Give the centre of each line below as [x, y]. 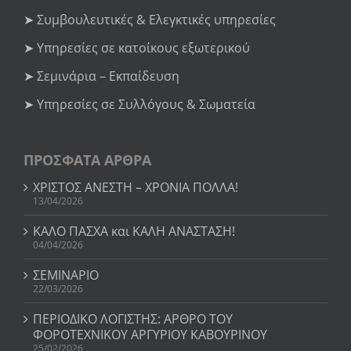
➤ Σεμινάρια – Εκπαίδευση [101, 76]
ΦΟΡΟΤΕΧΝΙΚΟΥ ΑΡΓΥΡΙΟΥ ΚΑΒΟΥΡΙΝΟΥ [150, 335]
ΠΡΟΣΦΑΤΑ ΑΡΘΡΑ [87, 160]
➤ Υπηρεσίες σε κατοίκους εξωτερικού [137, 48]
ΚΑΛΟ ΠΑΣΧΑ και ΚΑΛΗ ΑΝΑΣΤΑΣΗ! [134, 232]
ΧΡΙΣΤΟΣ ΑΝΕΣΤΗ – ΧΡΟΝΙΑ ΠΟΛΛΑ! [136, 188]
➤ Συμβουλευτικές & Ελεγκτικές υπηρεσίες [150, 20]
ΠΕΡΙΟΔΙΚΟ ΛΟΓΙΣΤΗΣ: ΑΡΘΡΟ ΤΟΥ [133, 319]
